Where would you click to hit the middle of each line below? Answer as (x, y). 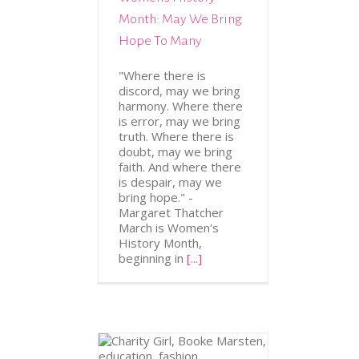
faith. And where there (180, 167)
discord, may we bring (179, 91)
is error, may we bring (179, 121)
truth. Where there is (176, 137)
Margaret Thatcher (174, 213)
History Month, (160, 243)
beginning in (153, 258)
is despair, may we (170, 182)
